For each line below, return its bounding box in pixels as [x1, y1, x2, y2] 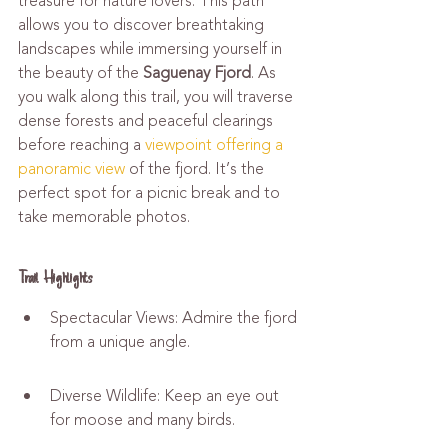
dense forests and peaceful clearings [18, 109, 277, 133]
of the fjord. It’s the [125, 157, 268, 181]
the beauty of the [18, 61, 143, 85]
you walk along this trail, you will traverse [18, 85, 297, 109]
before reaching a [18, 133, 145, 157]
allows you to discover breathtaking [18, 13, 268, 37]
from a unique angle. [50, 330, 190, 354]
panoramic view [18, 157, 125, 181]
